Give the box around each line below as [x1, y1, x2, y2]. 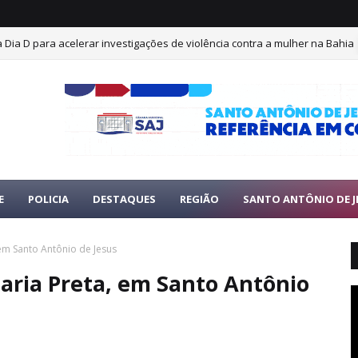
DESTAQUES [93, 192, 156, 206]
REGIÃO [180, 192, 219, 206]
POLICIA [28, 192, 69, 206]
